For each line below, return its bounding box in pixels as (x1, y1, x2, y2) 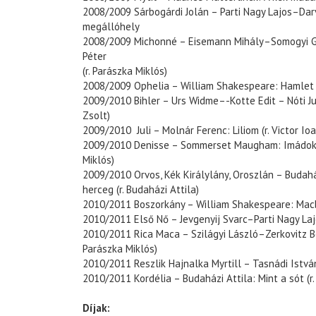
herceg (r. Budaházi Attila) (83, 183, 199, 197)
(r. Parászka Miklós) (83, 64, 167, 78)
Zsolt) (83, 109, 110, 123)
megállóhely (83, 20, 140, 34)
